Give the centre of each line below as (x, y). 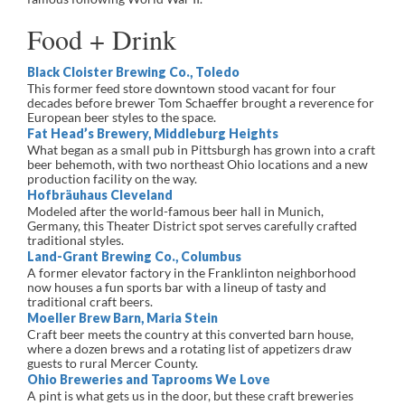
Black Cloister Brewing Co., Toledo (133, 72)
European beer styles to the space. (124, 117)
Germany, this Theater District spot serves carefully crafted (192, 226)
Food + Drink (102, 39)
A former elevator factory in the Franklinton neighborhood (192, 273)
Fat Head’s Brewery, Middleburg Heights (153, 133)
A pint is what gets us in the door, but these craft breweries (190, 396)
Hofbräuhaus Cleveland (100, 195)
